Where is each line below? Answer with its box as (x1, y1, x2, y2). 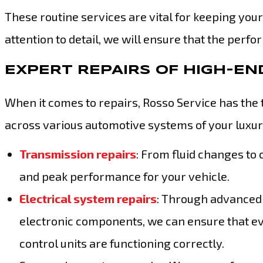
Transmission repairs (19, 147, 136, 161)
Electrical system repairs (19, 191, 157, 205)
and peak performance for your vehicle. (19, 169, 230, 183)
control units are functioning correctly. (19, 236, 224, 250)
